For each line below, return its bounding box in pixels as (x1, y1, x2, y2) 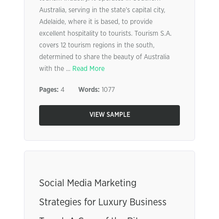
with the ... (39, 66, 72, 72)
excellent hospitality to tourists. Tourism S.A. (39, 30, 172, 37)
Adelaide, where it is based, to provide (39, 19, 153, 25)
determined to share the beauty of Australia (39, 54, 170, 61)
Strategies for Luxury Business (39, 197, 167, 207)
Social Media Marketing (39, 178, 136, 188)
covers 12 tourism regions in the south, (39, 42, 154, 49)
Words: (78, 87, 100, 93)
